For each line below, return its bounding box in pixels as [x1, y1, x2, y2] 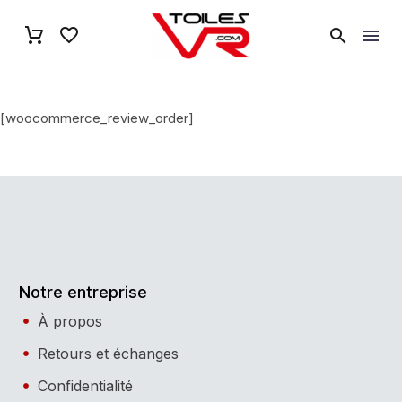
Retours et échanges [37, 344, 179, 363]
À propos [37, 311, 102, 330]
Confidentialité [37, 376, 133, 395]
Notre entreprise [19, 282, 147, 301]
